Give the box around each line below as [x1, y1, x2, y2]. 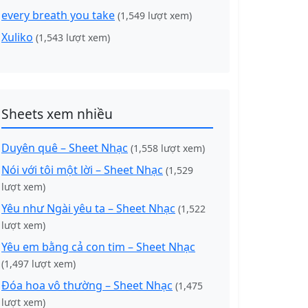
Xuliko [1, 30, 33, 45]
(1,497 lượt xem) [1, 257, 76, 270]
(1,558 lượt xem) [131, 142, 205, 155]
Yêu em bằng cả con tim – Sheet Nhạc [1, 239, 195, 254]
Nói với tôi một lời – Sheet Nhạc [1, 162, 163, 177]
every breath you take [1, 8, 115, 23]
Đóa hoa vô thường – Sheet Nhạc [1, 278, 173, 293]
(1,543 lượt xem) [36, 31, 110, 44]
